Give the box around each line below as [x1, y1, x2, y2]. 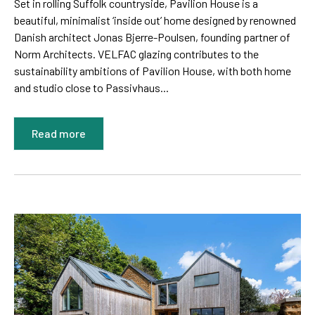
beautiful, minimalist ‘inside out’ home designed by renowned [14, 13, 296, 27]
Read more [32, 127, 86, 141]
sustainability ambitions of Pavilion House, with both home [14, 64, 291, 78]
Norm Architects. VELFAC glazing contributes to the [14, 47, 259, 61]
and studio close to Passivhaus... [14, 81, 169, 95]
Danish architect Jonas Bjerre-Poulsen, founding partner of [14, 30, 290, 44]
